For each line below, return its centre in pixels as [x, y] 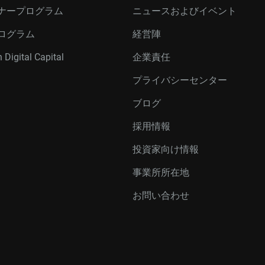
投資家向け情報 [166, 149]
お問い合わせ [161, 195]
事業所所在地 [161, 172]
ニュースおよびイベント [185, 11]
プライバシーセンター [180, 80]
